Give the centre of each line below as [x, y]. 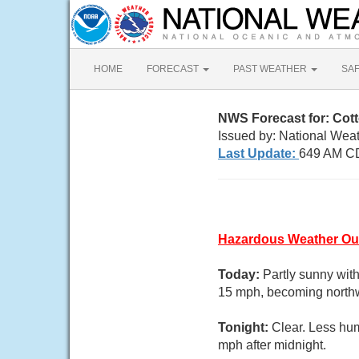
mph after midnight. [272, 345]
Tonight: [245, 327]
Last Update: [258, 153]
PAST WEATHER [271, 69]
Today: [240, 274]
